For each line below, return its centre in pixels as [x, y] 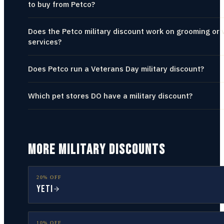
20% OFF [49, 177]
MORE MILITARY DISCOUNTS [97, 150]
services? [45, 42]
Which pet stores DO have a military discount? [110, 96]
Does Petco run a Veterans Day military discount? [116, 69]
